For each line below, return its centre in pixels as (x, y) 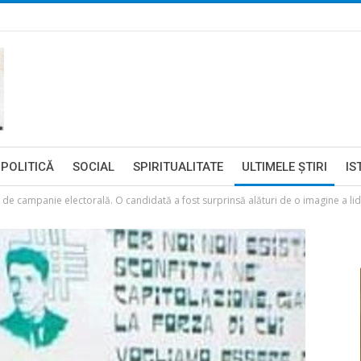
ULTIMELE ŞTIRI (284, 167)
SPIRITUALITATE (178, 167)
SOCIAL (93, 167)
